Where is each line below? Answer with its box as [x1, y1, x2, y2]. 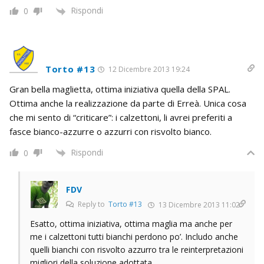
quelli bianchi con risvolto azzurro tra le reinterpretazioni [30, 243, 243, 255]
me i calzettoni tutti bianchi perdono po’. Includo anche [30, 230, 238, 242]
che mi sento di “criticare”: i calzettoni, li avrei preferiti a [9, 111, 232, 123]
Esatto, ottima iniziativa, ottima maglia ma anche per [30, 217, 232, 229]
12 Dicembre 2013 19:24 [107, 64, 190, 74]
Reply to [76, 199, 108, 209]
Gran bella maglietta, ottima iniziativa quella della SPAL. [9, 82, 230, 95]
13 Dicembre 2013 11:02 [157, 199, 240, 210]
